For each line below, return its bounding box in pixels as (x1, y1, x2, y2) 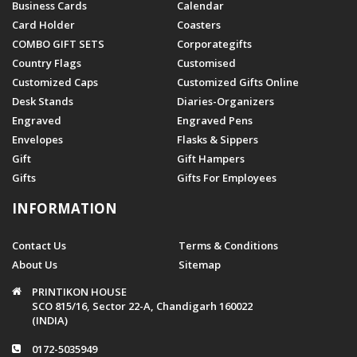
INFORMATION (12, 198, 117, 218)
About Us (12, 257, 57, 272)
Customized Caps (12, 74, 98, 89)
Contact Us (12, 237, 66, 253)
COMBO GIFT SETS (12, 36, 104, 51)
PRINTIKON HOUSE (32, 284, 127, 299)
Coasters (177, 17, 221, 32)
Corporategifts (177, 36, 252, 51)
